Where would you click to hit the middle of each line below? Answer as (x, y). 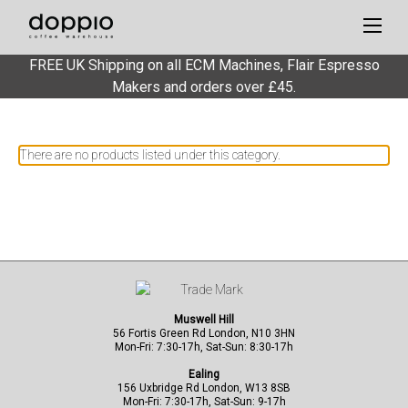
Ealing (204, 374)
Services (204, 88)
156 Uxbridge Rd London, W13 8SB (204, 388)
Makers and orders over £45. (204, 87)
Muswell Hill (204, 319)
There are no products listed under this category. (150, 155)
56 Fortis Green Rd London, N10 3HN (204, 333)
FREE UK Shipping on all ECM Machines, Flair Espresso (204, 65)
